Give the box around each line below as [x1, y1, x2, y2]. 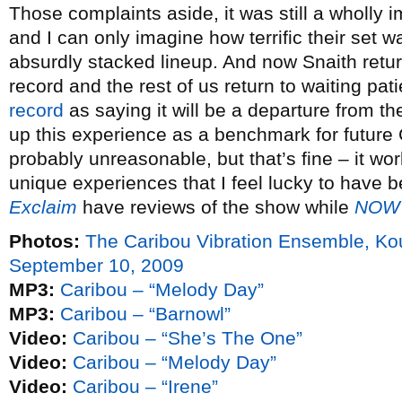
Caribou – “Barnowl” [60, 303, 231, 324]
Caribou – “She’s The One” [73, 328, 302, 348]
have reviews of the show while [77, 197, 354, 217]
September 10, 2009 [9, 255, 184, 275]
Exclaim [9, 197, 77, 217]
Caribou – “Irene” [73, 376, 218, 397]
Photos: [9, 231, 80, 251]
